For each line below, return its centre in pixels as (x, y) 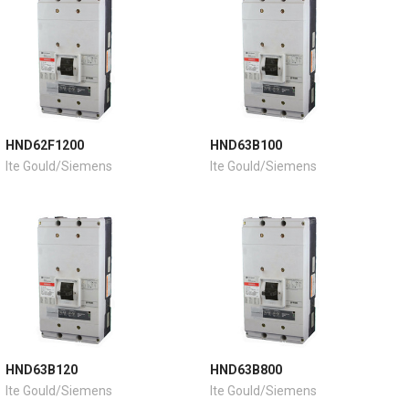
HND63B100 (246, 145)
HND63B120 (41, 369)
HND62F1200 (44, 145)
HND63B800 (246, 369)
